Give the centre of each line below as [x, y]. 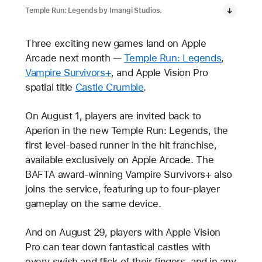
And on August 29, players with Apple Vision [123, 232]
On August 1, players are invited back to [113, 116]
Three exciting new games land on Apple [116, 43]
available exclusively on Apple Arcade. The [119, 160]
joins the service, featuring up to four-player [122, 189]
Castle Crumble [109, 87]
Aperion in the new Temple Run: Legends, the [126, 131]
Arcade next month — [75, 58]
